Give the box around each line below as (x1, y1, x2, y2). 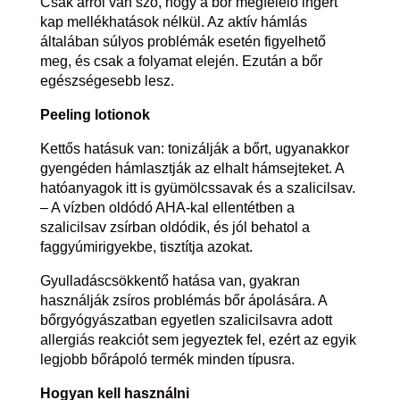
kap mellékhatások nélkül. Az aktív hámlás (39, 13, 307, 29)
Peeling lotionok (39, 106, 150, 122)
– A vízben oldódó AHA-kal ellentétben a (39, 199, 295, 215)
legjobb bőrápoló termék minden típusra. (39, 351, 295, 367)
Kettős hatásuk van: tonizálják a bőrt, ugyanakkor (39, 140, 349, 156)
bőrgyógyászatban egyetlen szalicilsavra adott (39, 312, 332, 328)
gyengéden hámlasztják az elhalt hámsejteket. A (39, 160, 344, 176)
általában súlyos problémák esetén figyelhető (39, 33, 326, 49)
